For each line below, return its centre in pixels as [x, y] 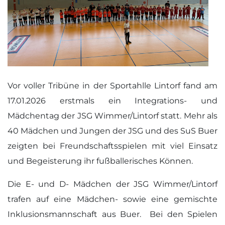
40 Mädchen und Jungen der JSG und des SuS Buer [113, 131]
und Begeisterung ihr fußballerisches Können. [100, 161]
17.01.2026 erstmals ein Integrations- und [113, 101]
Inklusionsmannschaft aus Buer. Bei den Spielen [113, 214]
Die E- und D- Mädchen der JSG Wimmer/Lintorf [113, 184]
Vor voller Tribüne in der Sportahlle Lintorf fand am [113, 86]
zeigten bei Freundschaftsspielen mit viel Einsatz [113, 146]
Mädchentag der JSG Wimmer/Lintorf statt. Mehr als [113, 116]
